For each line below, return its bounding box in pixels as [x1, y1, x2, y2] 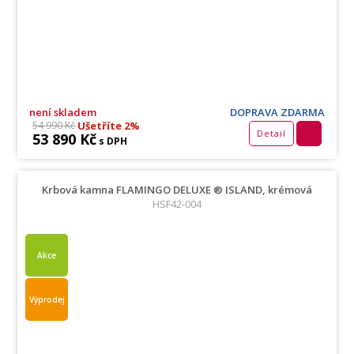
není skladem [29, 104, 97, 119]
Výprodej [28, 293, 65, 305]
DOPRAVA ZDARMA [229, 104, 325, 119]
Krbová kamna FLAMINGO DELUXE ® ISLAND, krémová [42, 182, 312, 197]
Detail [256, 126, 286, 139]
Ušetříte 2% [75, 118, 141, 133]
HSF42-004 [153, 196, 201, 211]
